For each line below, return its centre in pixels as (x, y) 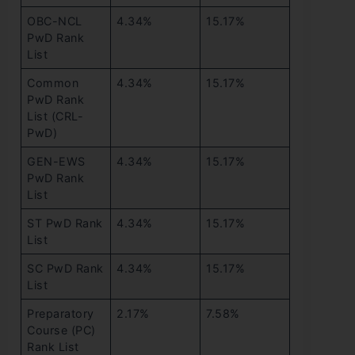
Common (53, 83)
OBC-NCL (55, 21)
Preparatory (61, 314)
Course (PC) (61, 330)
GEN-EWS (56, 162)
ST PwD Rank (65, 223)
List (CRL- (55, 116)
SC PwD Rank (65, 269)
